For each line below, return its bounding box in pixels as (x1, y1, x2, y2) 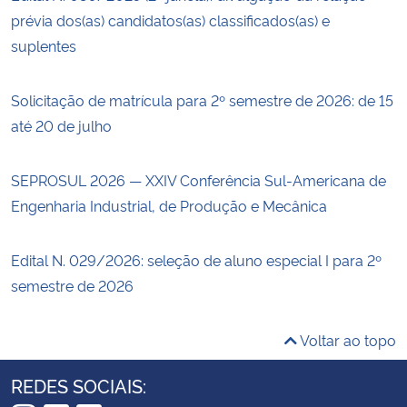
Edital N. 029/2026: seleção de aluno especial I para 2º (11, 249, 382, 270)
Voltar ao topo (297, 329, 396, 350)
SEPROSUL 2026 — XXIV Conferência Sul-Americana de (11, 169, 386, 190)
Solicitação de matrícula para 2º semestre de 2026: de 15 (11, 89, 393, 110)
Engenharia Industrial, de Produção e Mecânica (11, 194, 327, 215)
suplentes (11, 35, 76, 55)
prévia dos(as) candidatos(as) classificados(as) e (11, 9, 330, 30)
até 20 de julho (11, 114, 112, 135)
